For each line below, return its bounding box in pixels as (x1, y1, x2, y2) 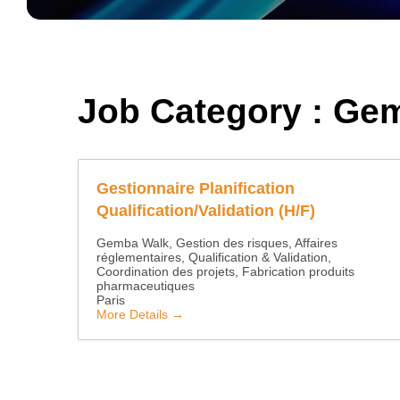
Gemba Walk (96, 236, 169, 251)
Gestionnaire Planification (96, 179, 295, 198)
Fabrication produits (242, 264, 354, 279)
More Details (96, 307, 171, 322)
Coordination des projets (96, 264, 235, 279)
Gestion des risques (176, 236, 288, 251)
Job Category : (78, 92, 333, 131)
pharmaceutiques (96, 279, 195, 294)
